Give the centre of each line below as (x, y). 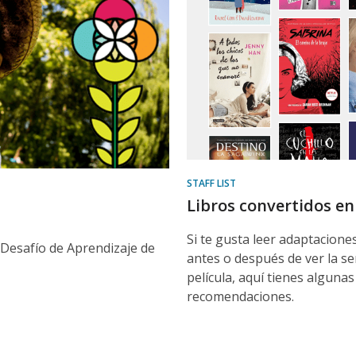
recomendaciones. (240, 296)
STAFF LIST (211, 183)
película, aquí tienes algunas (271, 277)
